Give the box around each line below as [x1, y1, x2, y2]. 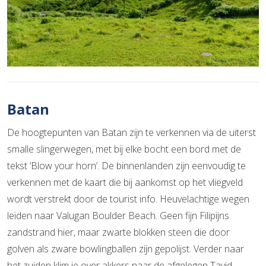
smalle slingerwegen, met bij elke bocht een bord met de [7, 142, 241, 156]
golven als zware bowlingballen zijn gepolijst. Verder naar [7, 242, 244, 256]
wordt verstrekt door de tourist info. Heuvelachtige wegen [7, 192, 249, 206]
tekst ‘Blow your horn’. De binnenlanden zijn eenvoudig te [7, 159, 246, 173]
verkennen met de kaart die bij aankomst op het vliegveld [7, 176, 243, 189]
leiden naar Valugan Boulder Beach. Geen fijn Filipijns [7, 209, 229, 223]
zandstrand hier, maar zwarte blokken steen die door [7, 226, 230, 239]
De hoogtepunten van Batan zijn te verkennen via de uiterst [7, 126, 256, 140]
